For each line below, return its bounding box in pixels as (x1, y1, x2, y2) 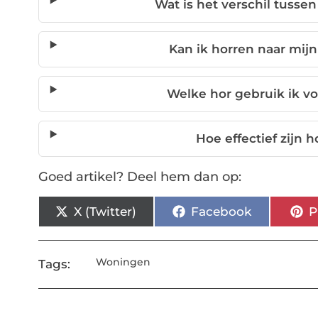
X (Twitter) (74, 204, 137, 219)
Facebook (190, 204, 251, 219)
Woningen (96, 256, 151, 269)
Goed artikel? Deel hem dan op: (38, 169, 241, 185)
